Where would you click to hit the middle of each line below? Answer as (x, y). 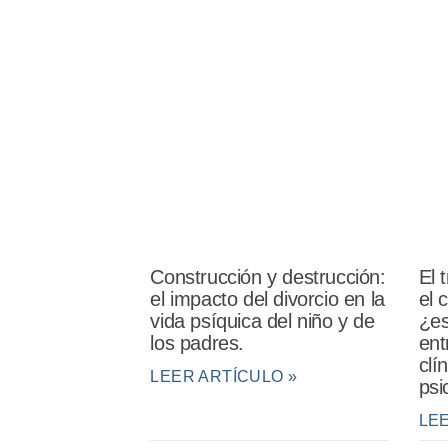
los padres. (197, 342)
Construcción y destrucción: (268, 276)
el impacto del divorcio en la (267, 298)
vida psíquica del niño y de (262, 320)
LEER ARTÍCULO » (224, 376)
